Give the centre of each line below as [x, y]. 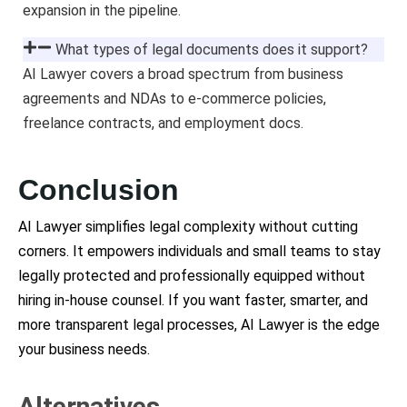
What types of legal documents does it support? [210, 49]
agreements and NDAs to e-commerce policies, [174, 98]
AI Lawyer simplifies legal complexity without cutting [188, 226]
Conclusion [99, 189]
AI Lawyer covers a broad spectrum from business [183, 74]
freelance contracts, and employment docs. [163, 123]
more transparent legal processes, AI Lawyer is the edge [199, 324]
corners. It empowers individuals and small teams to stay [199, 251]
